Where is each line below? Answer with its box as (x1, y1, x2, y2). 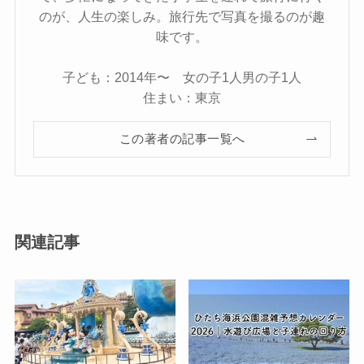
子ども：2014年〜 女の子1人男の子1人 (63, 69, 301, 84)
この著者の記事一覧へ (119, 132, 245, 145)
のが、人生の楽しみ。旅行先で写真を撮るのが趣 (39, 8, 325, 24)
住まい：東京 (143, 89, 221, 105)
